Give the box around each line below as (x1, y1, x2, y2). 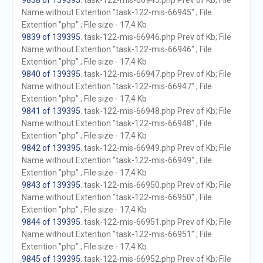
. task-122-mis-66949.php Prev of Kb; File (80, 143, 231, 153)
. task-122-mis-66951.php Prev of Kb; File (80, 217, 231, 227)
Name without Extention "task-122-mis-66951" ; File (21, 230, 212, 239)
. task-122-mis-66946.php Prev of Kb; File (80, 32, 231, 42)
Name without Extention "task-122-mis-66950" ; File (21, 193, 212, 202)
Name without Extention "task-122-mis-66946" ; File (21, 45, 212, 54)
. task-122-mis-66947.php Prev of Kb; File (80, 69, 231, 79)
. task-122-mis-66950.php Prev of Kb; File (80, 180, 231, 190)
